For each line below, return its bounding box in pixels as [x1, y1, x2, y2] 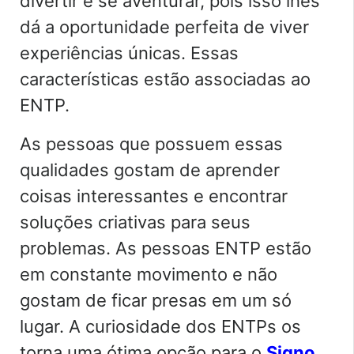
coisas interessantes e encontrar [20, 185, 288, 206]
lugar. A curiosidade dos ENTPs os [20, 315, 301, 337]
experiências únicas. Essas [20, 42, 239, 63]
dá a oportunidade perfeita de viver [20, 16, 309, 37]
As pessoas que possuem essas [20, 133, 283, 154]
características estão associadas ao [20, 68, 311, 89]
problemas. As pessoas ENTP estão [20, 237, 311, 258]
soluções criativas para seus [20, 211, 250, 232]
